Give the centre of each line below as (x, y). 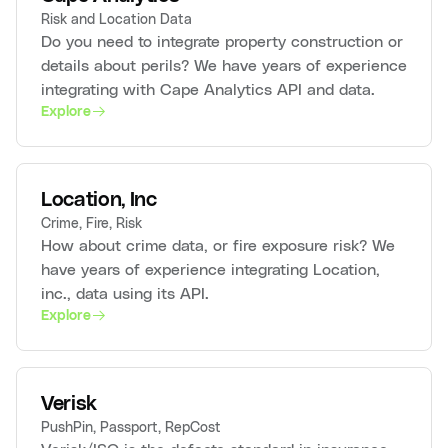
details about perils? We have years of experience (224, 65)
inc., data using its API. (125, 293)
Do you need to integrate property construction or (222, 41)
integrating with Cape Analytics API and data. (208, 89)
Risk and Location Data (116, 19)
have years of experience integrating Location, (210, 269)
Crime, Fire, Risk (91, 223)
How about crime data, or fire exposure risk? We (218, 245)
